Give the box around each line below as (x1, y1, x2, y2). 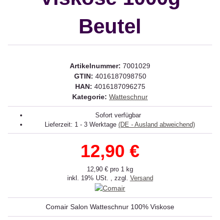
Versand (130, 174, 153, 182)
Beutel (79, 15, 141, 38)
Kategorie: (72, 93, 109, 101)
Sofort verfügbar (95, 111, 141, 119)
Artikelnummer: (70, 62, 123, 70)
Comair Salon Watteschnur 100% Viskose (46, 202, 174, 211)
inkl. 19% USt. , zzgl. (67, 174, 130, 182)
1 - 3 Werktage (75, 121, 118, 128)
